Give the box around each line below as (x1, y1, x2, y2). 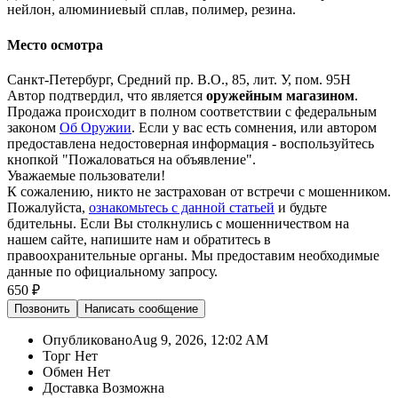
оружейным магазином (206, 87, 354, 103)
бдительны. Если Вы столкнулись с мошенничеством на (7, 215, 349, 231)
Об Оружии (60, 119, 131, 135)
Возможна (99, 379, 164, 395)
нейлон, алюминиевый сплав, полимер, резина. (7, 2, 296, 18)
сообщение (135, 301, 198, 315)
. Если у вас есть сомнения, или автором (131, 119, 377, 135)
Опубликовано (43, 331, 132, 347)
